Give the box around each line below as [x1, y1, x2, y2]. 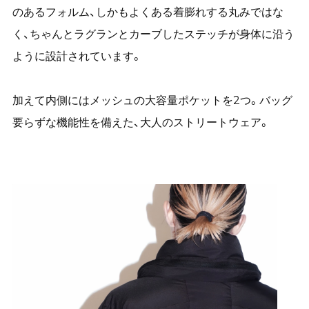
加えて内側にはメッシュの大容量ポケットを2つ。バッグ [12, 93, 292, 108]
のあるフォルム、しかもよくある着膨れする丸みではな [12, 5, 283, 19]
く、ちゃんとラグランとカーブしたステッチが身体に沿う [12, 27, 295, 41]
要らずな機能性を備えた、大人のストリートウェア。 [12, 115, 270, 130]
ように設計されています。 [12, 49, 142, 63]
